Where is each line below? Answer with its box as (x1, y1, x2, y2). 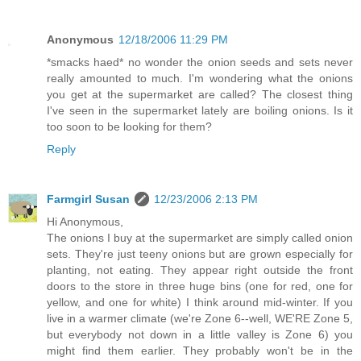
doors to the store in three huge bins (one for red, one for (47, 280, 353, 293)
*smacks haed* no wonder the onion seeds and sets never (47, 56, 353, 69)
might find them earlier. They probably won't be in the (47, 344, 353, 358)
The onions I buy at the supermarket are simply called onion (47, 231, 353, 245)
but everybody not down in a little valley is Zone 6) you (47, 328, 353, 342)
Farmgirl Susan (47, 193, 130, 206)
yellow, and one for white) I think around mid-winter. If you (47, 296, 353, 309)
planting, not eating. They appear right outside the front (47, 263, 353, 277)
